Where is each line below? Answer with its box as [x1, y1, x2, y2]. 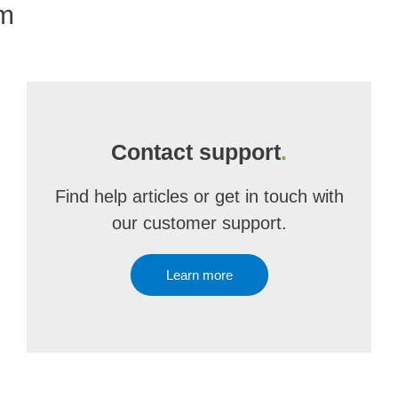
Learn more [165, 267, 233, 283]
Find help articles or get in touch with [54, 187, 344, 206]
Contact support [111, 139, 281, 164]
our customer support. [111, 213, 287, 233]
